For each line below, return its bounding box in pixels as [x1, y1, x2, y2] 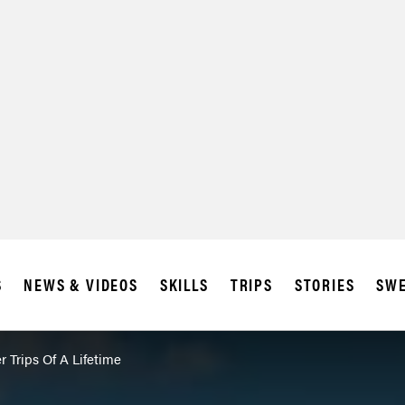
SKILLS [159, 273, 209, 297]
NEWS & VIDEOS [24, 273, 138, 297]
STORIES [294, 273, 355, 297]
